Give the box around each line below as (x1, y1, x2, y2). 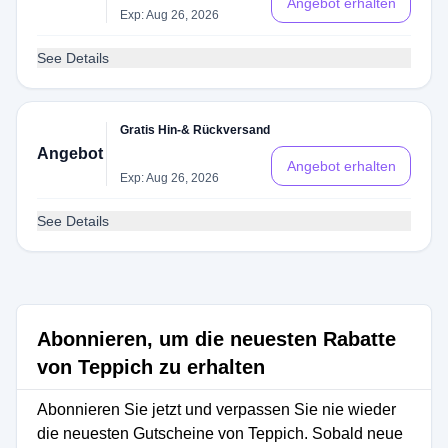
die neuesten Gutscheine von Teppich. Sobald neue (37, 425, 403, 442)
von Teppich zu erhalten (37, 356, 265, 378)
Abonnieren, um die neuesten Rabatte (37, 328, 396, 350)
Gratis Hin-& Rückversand (120, 123, 271, 137)
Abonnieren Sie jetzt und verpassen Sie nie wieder (37, 401, 396, 418)
